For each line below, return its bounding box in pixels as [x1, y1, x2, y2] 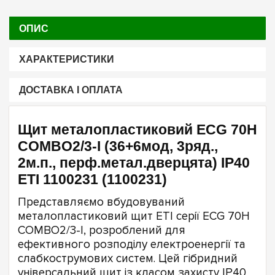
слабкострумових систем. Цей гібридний [18, 251, 238, 266]
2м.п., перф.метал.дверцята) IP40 [18, 155, 250, 171]
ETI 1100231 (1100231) [18, 171, 167, 188]
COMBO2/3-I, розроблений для [18, 223, 185, 238]
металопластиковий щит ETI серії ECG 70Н [18, 209, 250, 223]
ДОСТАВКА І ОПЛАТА [18, 85, 123, 96]
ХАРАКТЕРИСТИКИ [18, 53, 114, 64]
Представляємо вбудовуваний [18, 195, 185, 209]
